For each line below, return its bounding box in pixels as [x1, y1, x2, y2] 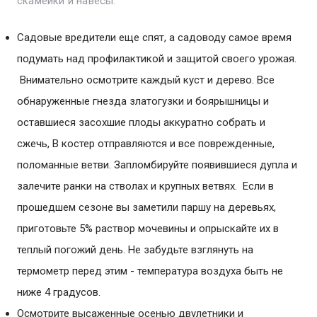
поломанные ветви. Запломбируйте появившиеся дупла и [17, 158, 297, 171]
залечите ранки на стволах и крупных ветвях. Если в [17, 180, 274, 192]
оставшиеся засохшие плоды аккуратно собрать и [17, 116, 265, 129]
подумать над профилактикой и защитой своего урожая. [17, 52, 296, 65]
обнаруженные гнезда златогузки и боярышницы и [17, 95, 269, 108]
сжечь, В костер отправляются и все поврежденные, [17, 137, 275, 150]
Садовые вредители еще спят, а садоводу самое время [17, 31, 292, 44]
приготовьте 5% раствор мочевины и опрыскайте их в [17, 222, 279, 235]
